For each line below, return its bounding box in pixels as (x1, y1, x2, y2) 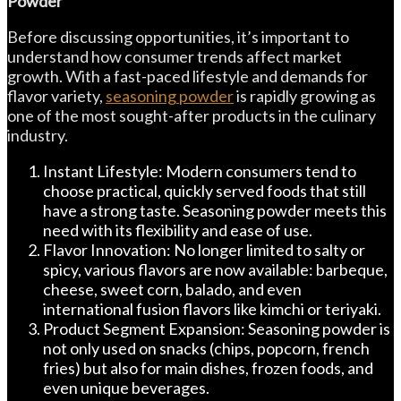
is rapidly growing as (234, 86, 376, 106)
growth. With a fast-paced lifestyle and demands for (7, 66, 368, 86)
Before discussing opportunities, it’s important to (7, 27, 349, 47)
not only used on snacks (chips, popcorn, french (43, 338, 370, 358)
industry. (7, 125, 68, 145)
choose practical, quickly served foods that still (43, 181, 366, 200)
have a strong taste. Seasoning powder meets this (43, 200, 387, 220)
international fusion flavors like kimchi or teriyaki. (43, 299, 381, 319)
